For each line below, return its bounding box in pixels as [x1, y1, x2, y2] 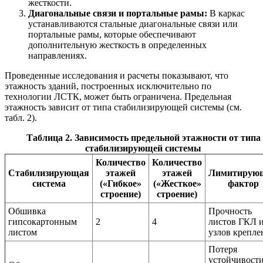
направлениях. [28, 50, 87, 60]
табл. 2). [5, 113, 37, 123]
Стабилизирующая [8, 168, 89, 178]
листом [8, 227, 37, 237]
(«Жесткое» [153, 178, 201, 188]
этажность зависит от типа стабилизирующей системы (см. [5, 102, 242, 112]
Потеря [208, 244, 237, 254]
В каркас [207, 8, 245, 18]
